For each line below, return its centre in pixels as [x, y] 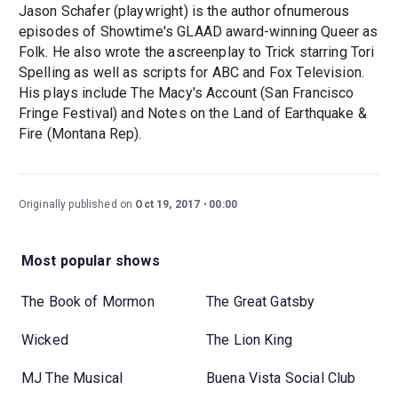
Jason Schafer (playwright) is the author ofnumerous [184, 12]
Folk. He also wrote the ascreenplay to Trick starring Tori [196, 52]
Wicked [45, 339]
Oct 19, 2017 [168, 205]
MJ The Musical [72, 378]
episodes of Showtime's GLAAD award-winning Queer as [198, 32]
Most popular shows [91, 260]
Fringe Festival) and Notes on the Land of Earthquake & [192, 114]
